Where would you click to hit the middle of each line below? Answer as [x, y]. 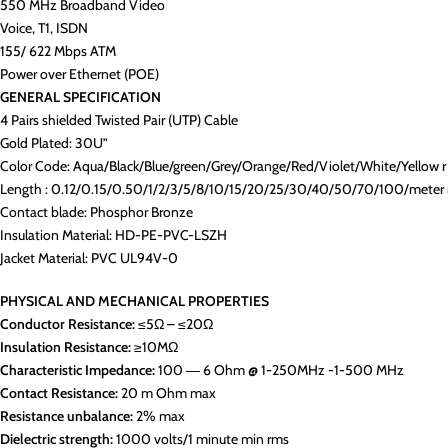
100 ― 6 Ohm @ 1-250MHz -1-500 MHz [279, 370]
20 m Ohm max [167, 393]
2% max [159, 416]
